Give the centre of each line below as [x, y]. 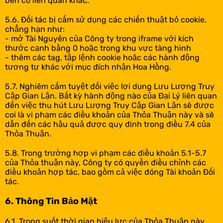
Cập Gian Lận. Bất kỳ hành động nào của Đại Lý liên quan [111, 96]
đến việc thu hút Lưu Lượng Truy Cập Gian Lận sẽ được [110, 105]
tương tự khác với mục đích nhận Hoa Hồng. [88, 67]
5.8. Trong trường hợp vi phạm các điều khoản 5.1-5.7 [106, 153]
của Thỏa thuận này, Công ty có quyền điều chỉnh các [106, 163]
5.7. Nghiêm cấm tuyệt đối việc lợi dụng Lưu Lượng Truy [110, 86]
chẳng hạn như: [35, 29]
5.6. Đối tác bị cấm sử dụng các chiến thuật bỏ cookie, [106, 20]
